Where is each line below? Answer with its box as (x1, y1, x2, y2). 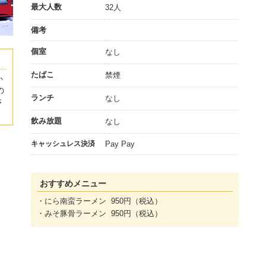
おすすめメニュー (40, 178, 106, 188)
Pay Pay (105, 139, 135, 148)
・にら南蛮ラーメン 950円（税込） (37, 196, 162, 205)
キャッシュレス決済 (31, 139, 95, 148)
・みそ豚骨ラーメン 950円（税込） (37, 208, 162, 218)
